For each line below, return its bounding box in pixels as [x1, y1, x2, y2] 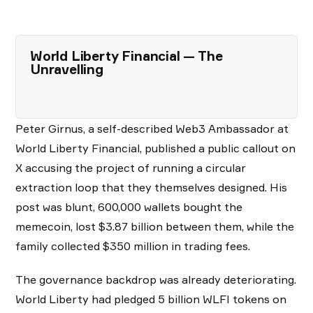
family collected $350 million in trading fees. [15, 239, 250, 254]
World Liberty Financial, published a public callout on [15, 141, 296, 156]
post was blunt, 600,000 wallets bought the [15, 200, 242, 214]
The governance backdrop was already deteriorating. [15, 272, 296, 287]
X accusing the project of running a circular [15, 161, 246, 175]
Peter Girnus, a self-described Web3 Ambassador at [15, 122, 289, 136]
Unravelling [30, 61, 103, 78]
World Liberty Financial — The [30, 48, 223, 65]
